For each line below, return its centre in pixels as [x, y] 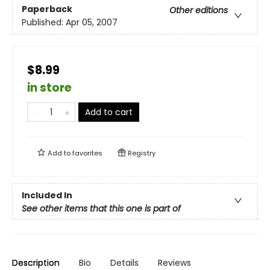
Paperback [47, 9]
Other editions [199, 11]
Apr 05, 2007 [92, 23]
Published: [44, 23]
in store [49, 88]
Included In [47, 195]
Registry [141, 153]
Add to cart [109, 112]
